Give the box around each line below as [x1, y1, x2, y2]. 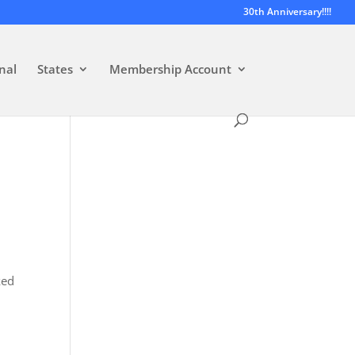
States [37, 61, 74, 77]
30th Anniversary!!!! [243, 5, 331, 18]
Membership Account [109, 61, 232, 77]
